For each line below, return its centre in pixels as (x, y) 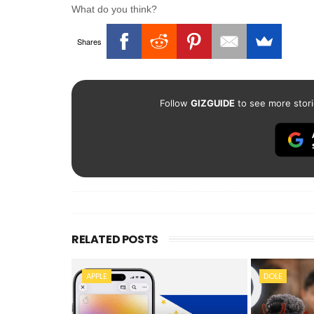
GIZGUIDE (212, 103)
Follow (175, 103)
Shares (89, 41)
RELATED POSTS (115, 239)
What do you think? (114, 9)
